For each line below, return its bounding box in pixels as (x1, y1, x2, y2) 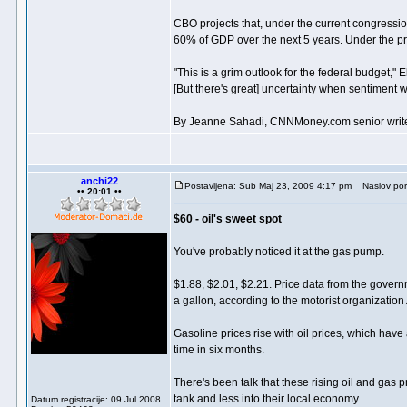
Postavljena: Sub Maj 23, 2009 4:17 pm (184, 181, 352, 191)
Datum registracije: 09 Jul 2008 (31, 394, 161, 404)
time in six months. (174, 343, 264, 356)
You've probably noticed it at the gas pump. (174, 245, 384, 258)
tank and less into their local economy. (174, 392, 361, 405)
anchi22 (80, 175, 118, 186)
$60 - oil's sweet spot (174, 213, 282, 225)
